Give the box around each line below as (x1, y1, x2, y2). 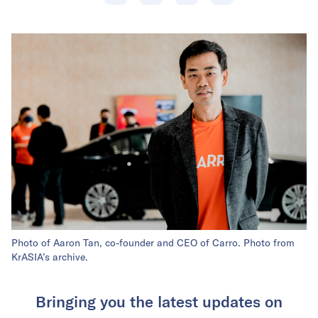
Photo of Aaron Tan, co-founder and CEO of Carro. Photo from (11, 236, 295, 250)
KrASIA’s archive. (11, 251, 88, 264)
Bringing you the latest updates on (35, 292, 283, 311)
